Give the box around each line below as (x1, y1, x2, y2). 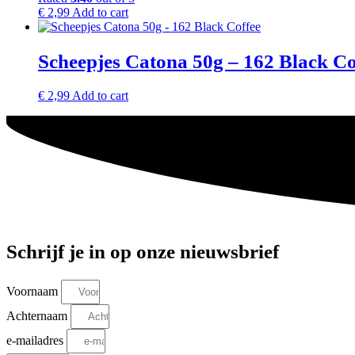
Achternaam (6, 308, 71, 323)
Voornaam (6, 284, 61, 298)
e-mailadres (6, 333, 67, 347)
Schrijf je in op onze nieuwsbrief (6, 240, 279, 262)
